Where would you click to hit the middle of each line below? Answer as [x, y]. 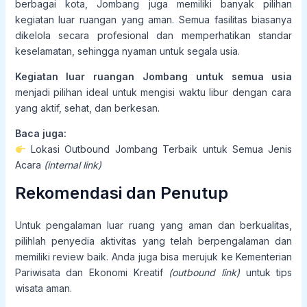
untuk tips [266, 273]
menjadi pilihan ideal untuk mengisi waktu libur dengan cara [153, 93]
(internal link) [72, 165]
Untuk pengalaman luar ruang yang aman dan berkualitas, [153, 225]
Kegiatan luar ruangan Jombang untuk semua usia [153, 77]
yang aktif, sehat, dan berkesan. [87, 108]
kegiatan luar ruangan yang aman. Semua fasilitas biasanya [153, 20]
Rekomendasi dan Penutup [121, 193]
